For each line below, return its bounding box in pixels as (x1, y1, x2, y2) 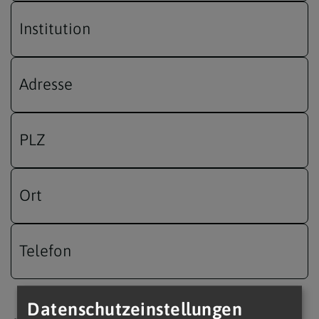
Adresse (19, 75, 73, 94)
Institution (19, 19, 90, 38)
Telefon (19, 241, 71, 261)
